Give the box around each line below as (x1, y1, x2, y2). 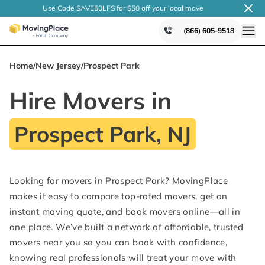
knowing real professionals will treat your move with (9, 252, 237, 263)
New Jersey (35, 60, 81, 71)
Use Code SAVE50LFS (43, 4, 115, 12)
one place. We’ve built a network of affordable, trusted (9, 221, 244, 232)
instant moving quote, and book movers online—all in (9, 206, 241, 217)
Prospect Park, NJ (14, 121, 191, 147)
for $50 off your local (115, 4, 183, 12)
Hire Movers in (9, 86, 172, 115)
